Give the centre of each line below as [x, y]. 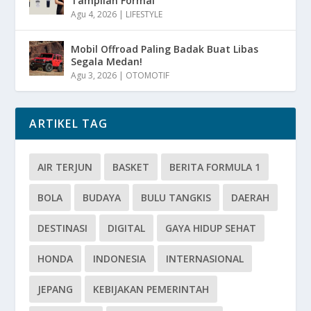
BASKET [131, 167]
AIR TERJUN [65, 167]
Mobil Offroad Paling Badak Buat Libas [165, 49]
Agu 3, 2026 [94, 75]
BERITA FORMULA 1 [215, 167]
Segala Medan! [107, 61]
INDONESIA [120, 258]
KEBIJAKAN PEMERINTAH [151, 289]
